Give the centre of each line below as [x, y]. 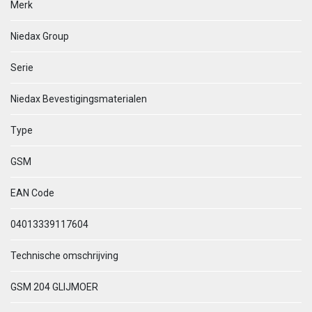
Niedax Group [40, 36]
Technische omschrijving [64, 256]
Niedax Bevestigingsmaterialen [79, 99]
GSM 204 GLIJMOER [54, 287]
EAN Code [32, 193]
